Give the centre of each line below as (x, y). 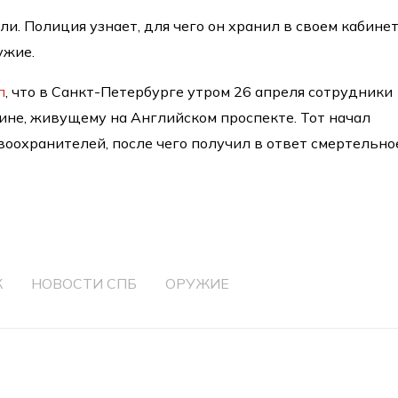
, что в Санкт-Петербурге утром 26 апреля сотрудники (199, 91)
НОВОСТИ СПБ (84, 283)
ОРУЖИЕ (198, 283)
